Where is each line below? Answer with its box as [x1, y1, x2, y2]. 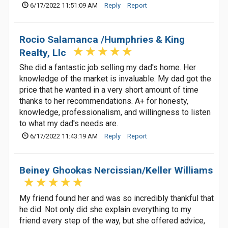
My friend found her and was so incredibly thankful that [19, 193, 214, 203]
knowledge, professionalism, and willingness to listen [19, 107, 211, 117]
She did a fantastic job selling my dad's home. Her [19, 63, 196, 72]
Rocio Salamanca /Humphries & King [19, 34, 185, 45]
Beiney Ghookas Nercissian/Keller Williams [19, 164, 213, 176]
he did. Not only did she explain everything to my [19, 205, 191, 214]
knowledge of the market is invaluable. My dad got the [19, 74, 211, 83]
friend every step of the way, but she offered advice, [19, 216, 205, 225]
